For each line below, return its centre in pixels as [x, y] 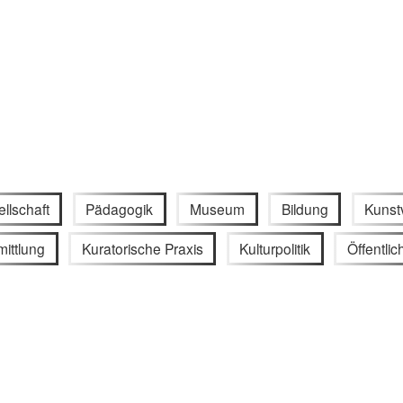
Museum [217, 208]
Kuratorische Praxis [142, 249]
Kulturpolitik [275, 249]
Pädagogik [120, 208]
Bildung [304, 208]
